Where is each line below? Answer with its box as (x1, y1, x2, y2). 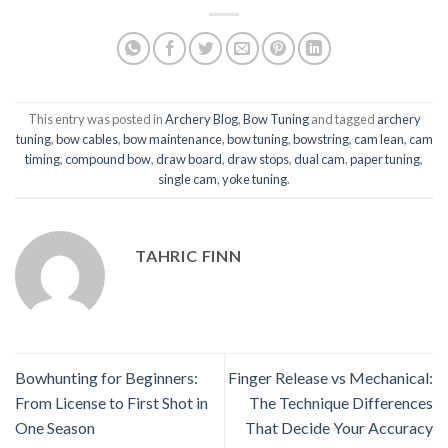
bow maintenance (122, 131, 222, 148)
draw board (156, 151, 222, 168)
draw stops (227, 151, 289, 168)
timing (25, 151, 60, 168)
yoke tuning (222, 171, 287, 188)
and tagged (308, 111, 377, 128)
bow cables (55, 131, 118, 148)
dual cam (294, 151, 345, 168)
